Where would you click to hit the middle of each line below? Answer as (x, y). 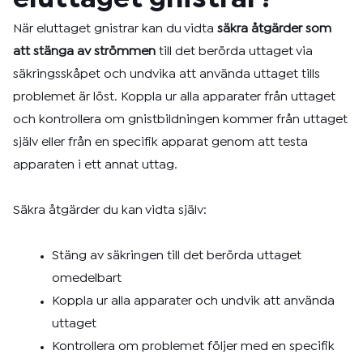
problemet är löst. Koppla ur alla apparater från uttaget (174, 97)
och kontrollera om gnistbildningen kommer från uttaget (180, 120)
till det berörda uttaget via (234, 51)
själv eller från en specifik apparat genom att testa (160, 142)
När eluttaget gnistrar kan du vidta (115, 29)
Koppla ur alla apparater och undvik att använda (193, 301)
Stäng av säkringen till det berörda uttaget (177, 256)
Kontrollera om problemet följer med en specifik (193, 346)
